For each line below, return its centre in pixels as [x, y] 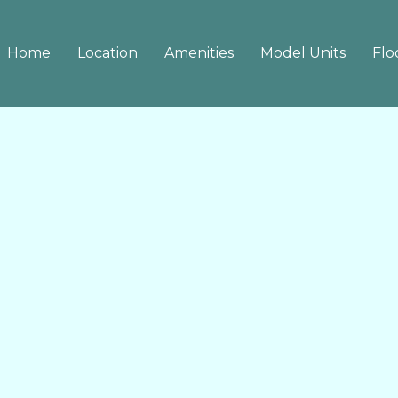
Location [107, 52]
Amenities [199, 52]
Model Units [303, 52]
